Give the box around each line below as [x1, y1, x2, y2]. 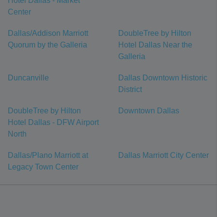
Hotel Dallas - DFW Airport [8, 118, 99, 127]
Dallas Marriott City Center [118, 151, 209, 160]
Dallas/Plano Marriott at [8, 151, 88, 160]
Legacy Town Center [8, 163, 78, 171]
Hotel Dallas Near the [118, 41, 192, 49]
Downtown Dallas [118, 107, 179, 115]
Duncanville [8, 74, 49, 82]
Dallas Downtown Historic [118, 74, 207, 82]
